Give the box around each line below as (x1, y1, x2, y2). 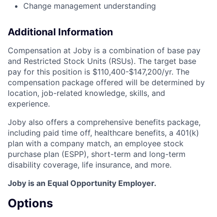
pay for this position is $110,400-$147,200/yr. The (8, 67, 189, 77)
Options (8, 196, 53, 211)
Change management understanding (23, 1, 156, 11)
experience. (8, 99, 50, 109)
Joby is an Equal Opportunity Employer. (8, 178, 156, 188)
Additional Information (8, 26, 113, 38)
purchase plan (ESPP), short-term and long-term (8, 149, 186, 159)
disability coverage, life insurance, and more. (8, 160, 171, 170)
